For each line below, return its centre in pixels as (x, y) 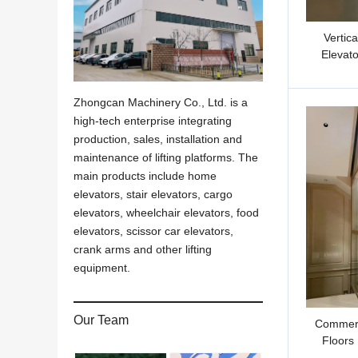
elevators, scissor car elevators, (153, 231)
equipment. (102, 267)
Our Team (101, 320)
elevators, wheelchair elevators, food (166, 212)
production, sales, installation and (158, 139)
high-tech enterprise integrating (153, 120)
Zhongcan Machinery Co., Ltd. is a (161, 102)
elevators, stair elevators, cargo (153, 194)
